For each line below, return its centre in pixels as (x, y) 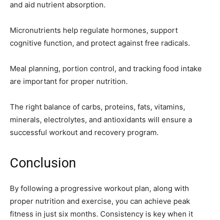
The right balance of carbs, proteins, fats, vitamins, (97, 107)
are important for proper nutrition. (69, 82)
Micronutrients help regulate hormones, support (94, 30)
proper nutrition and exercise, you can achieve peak (100, 201)
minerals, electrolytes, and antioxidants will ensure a (101, 120)
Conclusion (43, 163)
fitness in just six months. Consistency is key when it (101, 214)
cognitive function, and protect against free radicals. (100, 43)
